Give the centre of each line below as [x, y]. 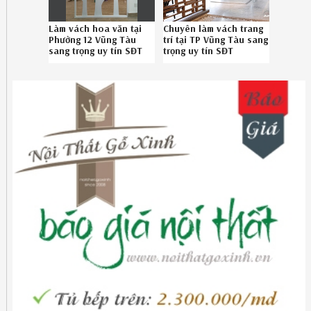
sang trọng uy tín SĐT [96, 50]
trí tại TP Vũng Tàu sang [216, 39]
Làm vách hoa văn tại [95, 28]
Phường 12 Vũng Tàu [93, 39]
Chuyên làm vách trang [213, 28]
